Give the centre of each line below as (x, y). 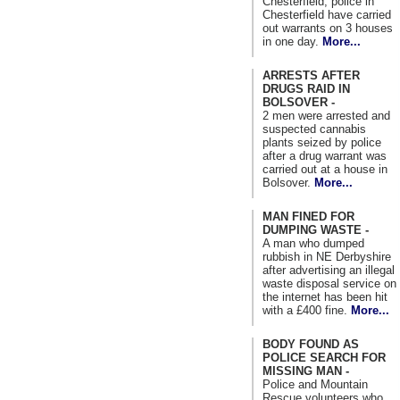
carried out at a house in (325, 169)
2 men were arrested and (326, 115)
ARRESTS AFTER (311, 75)
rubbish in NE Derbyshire (327, 256)
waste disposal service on (329, 283)
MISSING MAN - (306, 371)
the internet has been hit (325, 296)
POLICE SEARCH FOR (324, 357)
